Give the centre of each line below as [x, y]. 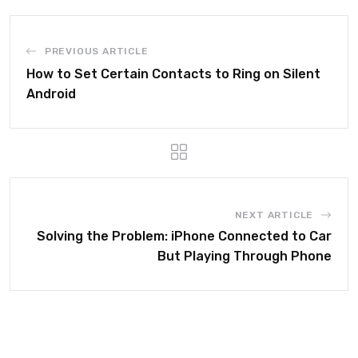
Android [51, 94]
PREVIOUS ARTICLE [96, 51]
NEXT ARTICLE [274, 215]
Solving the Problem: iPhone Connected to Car [184, 236]
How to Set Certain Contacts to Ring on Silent [173, 74]
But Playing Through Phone [245, 256]
